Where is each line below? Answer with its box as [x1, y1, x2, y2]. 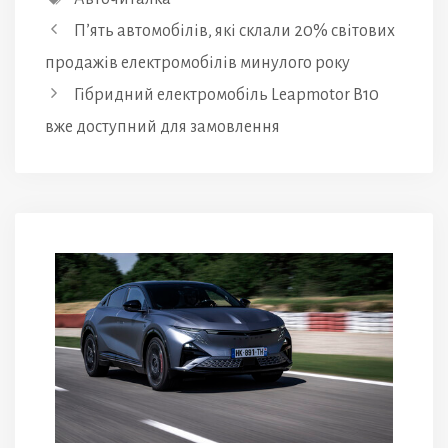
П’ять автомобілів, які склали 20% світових [73, 22, 395, 41]
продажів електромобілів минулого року [45, 54, 350, 73]
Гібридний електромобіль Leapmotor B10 [73, 86, 379, 105]
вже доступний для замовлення [45, 118, 280, 137]
